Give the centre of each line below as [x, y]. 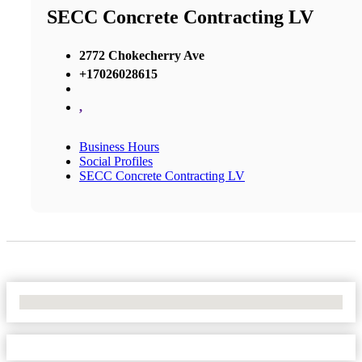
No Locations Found [72, 301]
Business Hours [119, 146]
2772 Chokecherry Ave [142, 55]
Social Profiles [116, 161]
